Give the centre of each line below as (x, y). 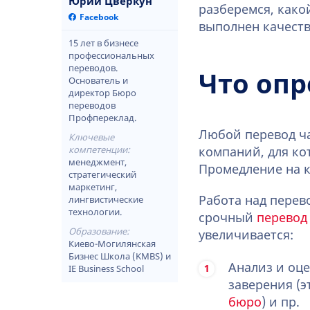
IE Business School (106, 269)
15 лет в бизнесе (103, 43)
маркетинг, (93, 187)
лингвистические (106, 200)
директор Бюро (102, 93)
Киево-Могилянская (112, 244)
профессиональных (111, 56)
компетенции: (99, 150)
